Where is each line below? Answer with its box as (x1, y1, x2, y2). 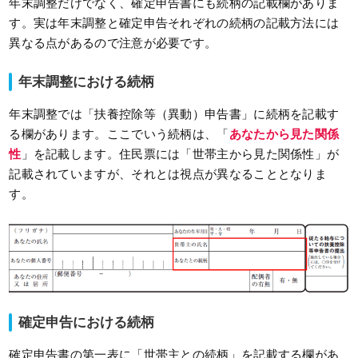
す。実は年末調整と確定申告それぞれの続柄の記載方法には (9, 15, 340, 30)
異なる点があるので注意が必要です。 (9, 35, 217, 50)
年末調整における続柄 (18, 74, 155, 89)
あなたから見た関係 (229, 126, 340, 141)
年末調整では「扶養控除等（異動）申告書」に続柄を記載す (9, 106, 340, 121)
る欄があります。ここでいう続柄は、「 (9, 126, 229, 141)
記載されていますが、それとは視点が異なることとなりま (9, 166, 328, 181)
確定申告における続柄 (18, 315, 155, 331)
